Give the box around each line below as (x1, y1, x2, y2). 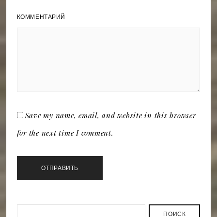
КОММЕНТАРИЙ (16, 12, 66, 21)
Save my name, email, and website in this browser (25, 110, 196, 120)
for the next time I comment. (16, 127, 114, 138)
